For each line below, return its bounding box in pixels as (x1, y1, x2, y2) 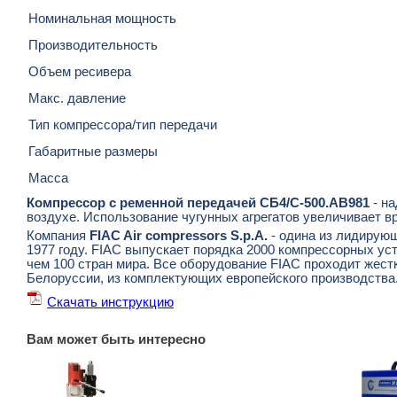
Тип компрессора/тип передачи (28, 118, 217, 132)
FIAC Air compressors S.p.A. (90, 229, 268, 243)
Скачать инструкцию (47, 295, 174, 309)
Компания (27, 229, 90, 243)
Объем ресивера (28, 65, 131, 79)
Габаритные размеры (28, 144, 158, 159)
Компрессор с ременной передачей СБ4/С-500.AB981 (27, 196, 370, 210)
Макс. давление (28, 91, 126, 105)
